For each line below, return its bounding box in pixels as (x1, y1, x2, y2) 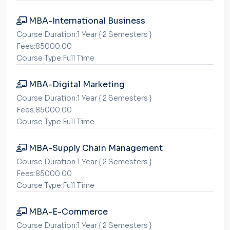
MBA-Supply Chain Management (27, 143, 163, 154)
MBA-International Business (27, 15, 145, 26)
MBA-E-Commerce (27, 206, 108, 217)
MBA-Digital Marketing (27, 79, 125, 90)
